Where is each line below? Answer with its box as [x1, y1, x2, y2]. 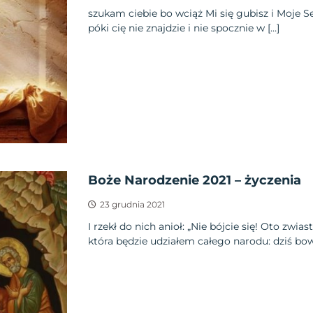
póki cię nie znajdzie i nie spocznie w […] [87, 22, 279, 34]
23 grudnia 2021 [99, 198, 165, 210]
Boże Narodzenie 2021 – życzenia [87, 172, 301, 188]
